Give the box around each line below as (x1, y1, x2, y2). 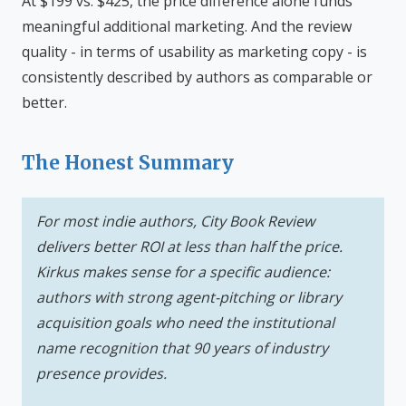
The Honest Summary (22, 151, 234, 175)
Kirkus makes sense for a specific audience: (36, 262, 330, 282)
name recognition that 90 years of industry (36, 338, 328, 358)
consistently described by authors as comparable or (22, 67, 372, 87)
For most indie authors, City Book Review (36, 211, 314, 231)
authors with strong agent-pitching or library (36, 287, 342, 307)
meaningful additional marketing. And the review (22, 16, 352, 36)
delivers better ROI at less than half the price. (36, 237, 343, 256)
